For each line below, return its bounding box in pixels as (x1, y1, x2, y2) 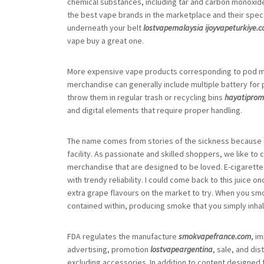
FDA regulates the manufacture (67, 231, 179, 242)
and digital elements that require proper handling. (67, 105, 242, 115)
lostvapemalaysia (143, 22, 203, 33)
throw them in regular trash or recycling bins (67, 92, 225, 103)
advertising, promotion (67, 244, 150, 255)
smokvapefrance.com (179, 231, 251, 242)
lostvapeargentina (150, 244, 213, 255)
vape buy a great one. (67, 35, 144, 46)
